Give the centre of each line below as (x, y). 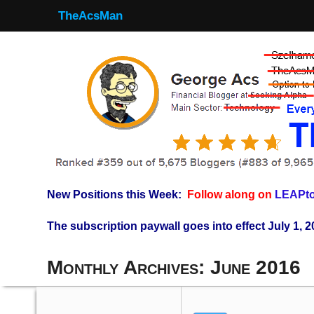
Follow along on (231, 194)
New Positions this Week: (114, 194)
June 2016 (255, 267)
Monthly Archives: (129, 267)
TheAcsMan (90, 16)
